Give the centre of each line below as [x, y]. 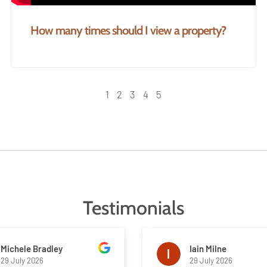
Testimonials [133, 208]
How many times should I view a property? [128, 30]
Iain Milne [208, 248]
